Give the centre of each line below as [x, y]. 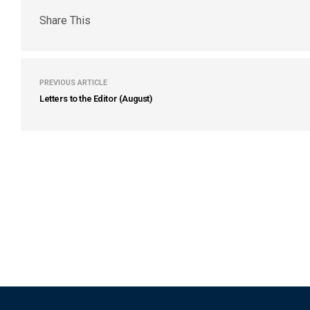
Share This [65, 20]
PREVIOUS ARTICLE [73, 83]
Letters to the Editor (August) [96, 99]
